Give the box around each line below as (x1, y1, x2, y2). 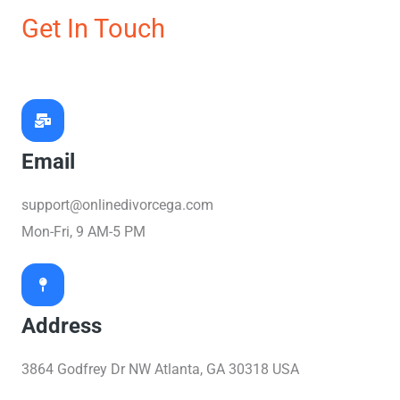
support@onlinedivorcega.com (21, 196, 213, 214)
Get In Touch (21, 13, 165, 45)
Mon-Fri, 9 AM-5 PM (21, 223, 146, 241)
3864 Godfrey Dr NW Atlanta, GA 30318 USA (21, 361, 299, 379)
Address (21, 313, 102, 339)
